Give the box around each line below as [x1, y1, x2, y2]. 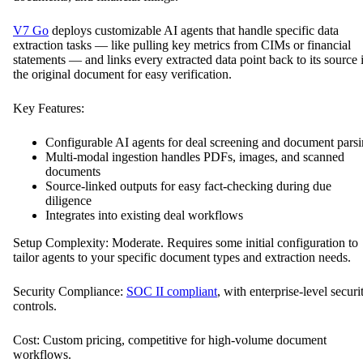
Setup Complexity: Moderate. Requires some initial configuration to [13, 235, 358, 250]
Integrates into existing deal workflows [45, 207, 243, 222]
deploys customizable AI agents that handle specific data [49, 23, 339, 37]
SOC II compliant [126, 284, 217, 298]
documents [45, 164, 100, 178]
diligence [45, 193, 92, 207]
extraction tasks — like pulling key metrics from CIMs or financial [13, 37, 351, 52]
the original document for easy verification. [13, 66, 232, 81]
